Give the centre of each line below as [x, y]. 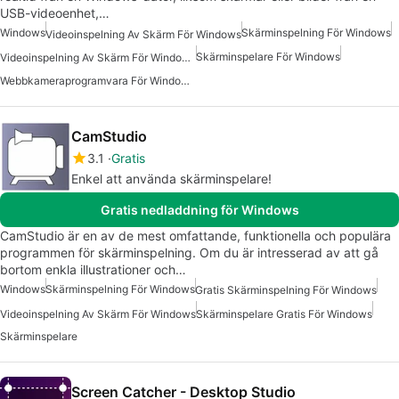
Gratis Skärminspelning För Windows [286, 290]
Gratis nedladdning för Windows [199, 210]
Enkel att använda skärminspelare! [171, 179]
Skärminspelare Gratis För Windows [284, 313]
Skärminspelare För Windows [268, 56]
